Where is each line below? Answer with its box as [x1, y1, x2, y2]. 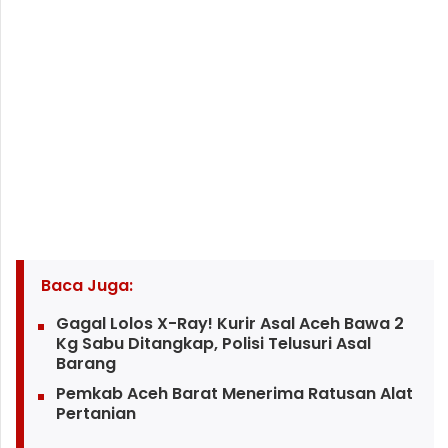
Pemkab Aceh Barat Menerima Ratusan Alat [55, 382, 413, 406]
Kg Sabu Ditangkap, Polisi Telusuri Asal [55, 332, 371, 356]
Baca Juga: [40, 274, 133, 298]
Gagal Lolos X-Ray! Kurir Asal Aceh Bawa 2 [55, 312, 404, 336]
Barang [55, 352, 116, 376]
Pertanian [55, 402, 136, 426]
